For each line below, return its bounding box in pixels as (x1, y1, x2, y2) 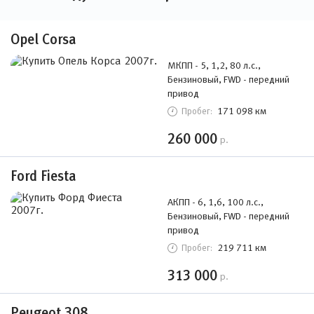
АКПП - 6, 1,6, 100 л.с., (168, 196, 264, 207)
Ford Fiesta (11, 168, 76, 184)
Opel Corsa (11, 32, 76, 47)
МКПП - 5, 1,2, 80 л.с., (168, 60, 261, 71)
